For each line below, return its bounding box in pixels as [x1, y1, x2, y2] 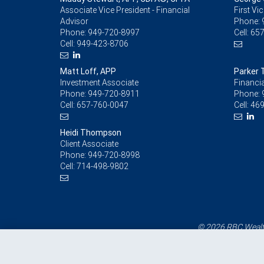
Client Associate [60, 138, 118, 150]
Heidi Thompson [60, 127, 121, 138]
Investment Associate [60, 77, 138, 88]
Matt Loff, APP [60, 66, 116, 77]
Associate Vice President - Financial [60, 5, 190, 16]
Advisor [60, 16, 88, 27]
